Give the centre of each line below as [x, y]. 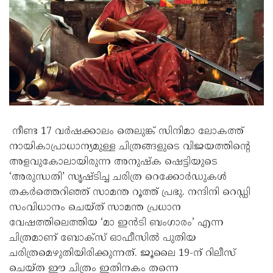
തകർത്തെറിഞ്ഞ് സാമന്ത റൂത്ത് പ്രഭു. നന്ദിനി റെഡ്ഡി [130, 193]
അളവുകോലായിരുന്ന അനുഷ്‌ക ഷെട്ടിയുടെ [113, 162]
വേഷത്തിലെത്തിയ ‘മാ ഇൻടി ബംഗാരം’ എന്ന [116, 223]
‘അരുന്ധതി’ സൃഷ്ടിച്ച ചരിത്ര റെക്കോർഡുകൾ [118, 177]
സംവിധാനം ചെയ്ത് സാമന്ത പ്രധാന [95, 208]
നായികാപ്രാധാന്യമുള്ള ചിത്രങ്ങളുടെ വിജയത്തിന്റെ [129, 147]
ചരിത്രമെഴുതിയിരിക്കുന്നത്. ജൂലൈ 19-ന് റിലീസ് [122, 253]
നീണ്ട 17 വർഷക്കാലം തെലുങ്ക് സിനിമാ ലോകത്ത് [126, 132]
